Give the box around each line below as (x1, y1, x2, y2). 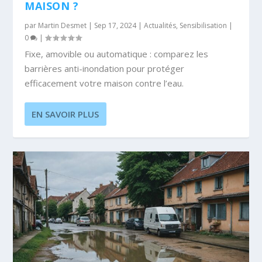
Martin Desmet (38, 20, 87, 30)
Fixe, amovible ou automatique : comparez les (25, 47, 209, 60)
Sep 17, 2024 (94, 20, 137, 30)
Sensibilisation (180, 20, 227, 30)
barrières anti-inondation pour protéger (25, 62, 185, 74)
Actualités (144, 20, 177, 30)
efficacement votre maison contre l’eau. (25, 77, 184, 89)
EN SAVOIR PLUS (32, 108, 99, 120)
